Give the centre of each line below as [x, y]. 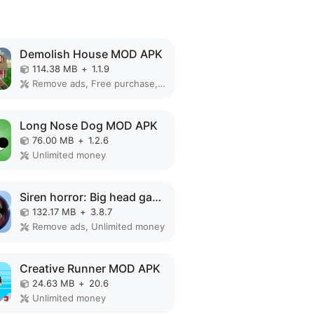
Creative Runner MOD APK [90, 268]
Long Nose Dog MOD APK [89, 125]
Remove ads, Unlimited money [99, 226]
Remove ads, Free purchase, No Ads [162, 83]
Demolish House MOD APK [91, 54]
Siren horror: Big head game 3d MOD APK [157, 197]
